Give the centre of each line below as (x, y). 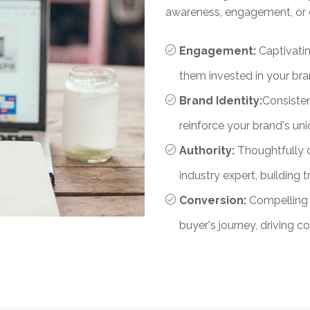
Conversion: (214, 200)
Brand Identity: (221, 100)
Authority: (208, 150)
